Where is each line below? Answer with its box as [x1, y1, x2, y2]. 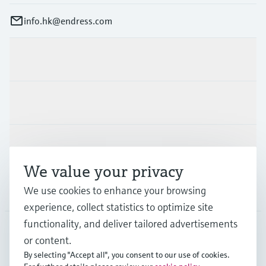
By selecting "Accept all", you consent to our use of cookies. [24, 249, 230, 260]
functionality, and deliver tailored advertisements [24, 217, 237, 230]
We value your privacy [24, 161, 183, 182]
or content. [24, 233, 71, 247]
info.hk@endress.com [24, 14, 112, 27]
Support [9, 140, 43, 152]
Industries [9, 96, 51, 109]
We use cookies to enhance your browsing [24, 183, 206, 197]
